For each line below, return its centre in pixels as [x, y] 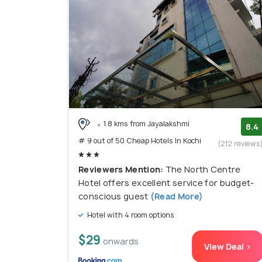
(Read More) [176, 196]
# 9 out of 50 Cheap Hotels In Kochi [140, 141]
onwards [121, 242]
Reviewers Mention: [122, 170]
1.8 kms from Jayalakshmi [146, 123]
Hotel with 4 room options [130, 215]
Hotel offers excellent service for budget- [166, 183]
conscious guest [113, 196]
